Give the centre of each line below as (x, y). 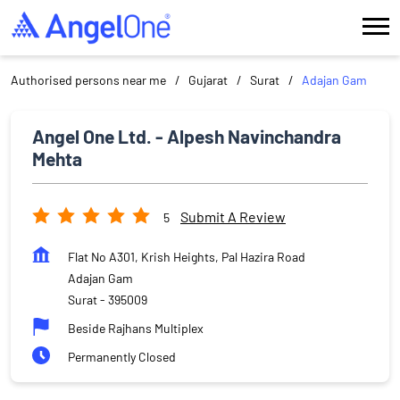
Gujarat (208, 79)
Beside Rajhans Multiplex (136, 328)
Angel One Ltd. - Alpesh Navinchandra (187, 136)
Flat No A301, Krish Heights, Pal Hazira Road (187, 256)
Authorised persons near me (88, 79)
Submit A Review (233, 217)
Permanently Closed (122, 356)
